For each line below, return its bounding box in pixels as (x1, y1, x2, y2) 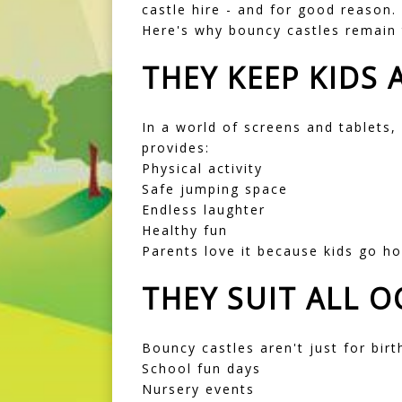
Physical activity (141, 160, 263, 178)
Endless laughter (141, 201, 266, 219)
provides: (141, 139, 210, 157)
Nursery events (141, 380, 255, 398)
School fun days (141, 360, 261, 378)
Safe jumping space (141, 180, 288, 198)
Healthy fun (141, 222, 228, 240)
